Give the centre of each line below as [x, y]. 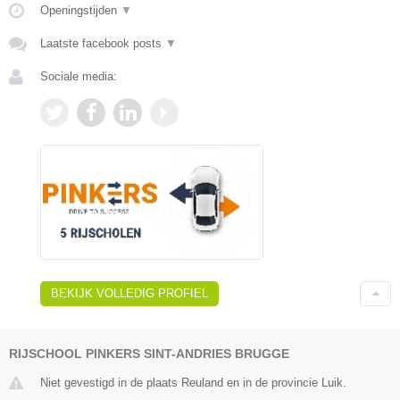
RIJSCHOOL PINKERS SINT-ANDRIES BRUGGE [149, 354]
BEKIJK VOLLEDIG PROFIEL [129, 294]
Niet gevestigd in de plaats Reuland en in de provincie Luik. [193, 383]
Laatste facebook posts [103, 44]
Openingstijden [80, 11]
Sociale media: [79, 77]
